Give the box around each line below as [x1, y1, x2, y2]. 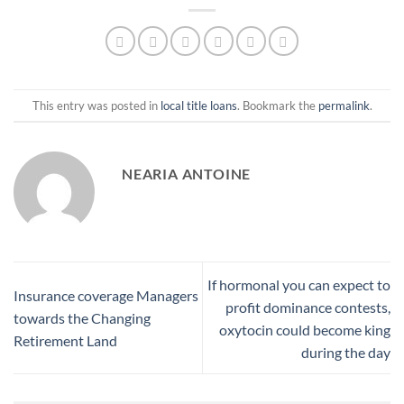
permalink [317, 97, 370, 113]
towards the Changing [14, 309, 151, 326]
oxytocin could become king [219, 320, 390, 338]
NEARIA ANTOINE [122, 165, 252, 183]
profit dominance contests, [225, 298, 390, 316]
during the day [301, 343, 390, 361]
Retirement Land [14, 332, 117, 349]
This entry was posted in [32, 97, 161, 113]
